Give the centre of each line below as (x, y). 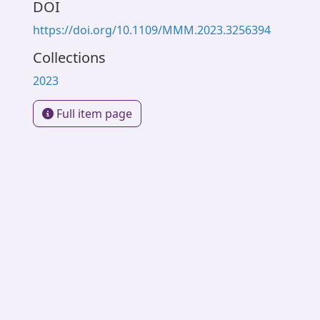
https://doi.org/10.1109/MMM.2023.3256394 (152, 30)
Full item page (93, 114)
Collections (69, 57)
